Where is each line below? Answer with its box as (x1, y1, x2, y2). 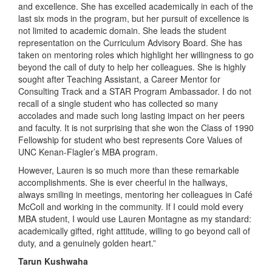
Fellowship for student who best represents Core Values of (18, 133, 242, 146)
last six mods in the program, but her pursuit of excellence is (18, 12, 249, 24)
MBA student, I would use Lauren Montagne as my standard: (18, 212, 251, 225)
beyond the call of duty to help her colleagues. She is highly (18, 60, 246, 73)
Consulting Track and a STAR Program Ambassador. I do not (18, 84, 251, 97)
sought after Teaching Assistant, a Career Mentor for (18, 72, 220, 85)
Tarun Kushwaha (18, 254, 88, 267)
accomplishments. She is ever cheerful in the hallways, (18, 175, 228, 188)
